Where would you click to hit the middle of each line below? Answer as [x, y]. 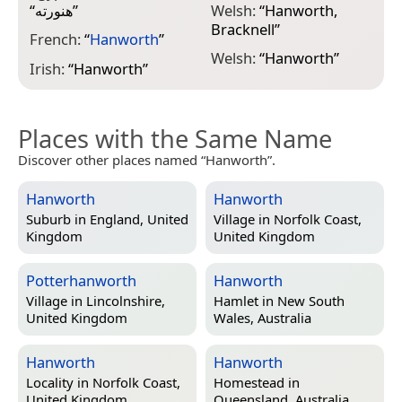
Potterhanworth [81, 280]
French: [57, 39]
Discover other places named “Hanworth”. [147, 159]
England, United [139, 219]
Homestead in [257, 383]
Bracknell [242, 29]
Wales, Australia [262, 318]
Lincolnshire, [126, 301]
